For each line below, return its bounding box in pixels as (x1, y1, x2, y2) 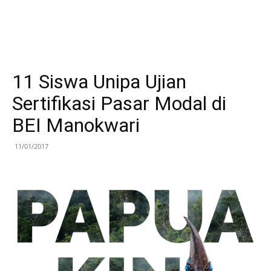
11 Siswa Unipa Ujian (12, 70, 186, 93)
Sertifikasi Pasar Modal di (12, 92, 226, 115)
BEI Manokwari (12, 114, 140, 137)
